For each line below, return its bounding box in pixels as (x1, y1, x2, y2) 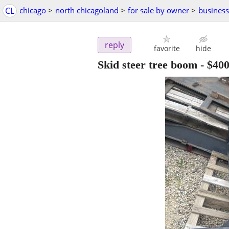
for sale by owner (128, 5, 189, 15)
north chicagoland (55, 5, 119, 15)
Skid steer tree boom (98, 58, 197, 72)
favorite (153, 43, 180, 54)
